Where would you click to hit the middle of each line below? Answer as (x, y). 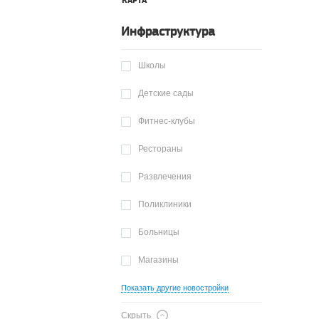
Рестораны (161, 149)
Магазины (158, 260)
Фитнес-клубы (167, 121)
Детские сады (166, 93)
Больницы (159, 232)
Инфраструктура (168, 32)
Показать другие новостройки (175, 288)
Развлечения (165, 177)
